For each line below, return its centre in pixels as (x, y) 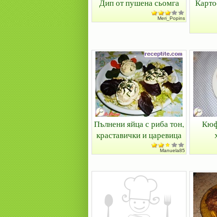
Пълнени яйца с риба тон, (139, 124)
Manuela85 (172, 150)
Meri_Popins (171, 18)
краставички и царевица (139, 135)
